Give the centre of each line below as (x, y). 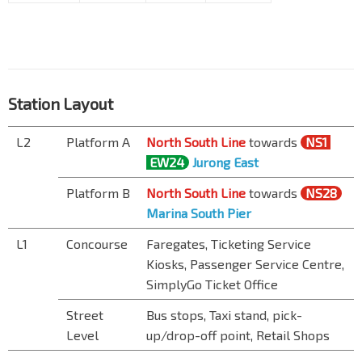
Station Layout (61, 104)
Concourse (97, 244)
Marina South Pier (199, 213)
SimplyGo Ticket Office (212, 284)
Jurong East (225, 162)
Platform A (98, 142)
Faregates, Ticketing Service (229, 244)
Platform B (98, 193)
